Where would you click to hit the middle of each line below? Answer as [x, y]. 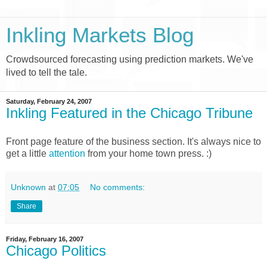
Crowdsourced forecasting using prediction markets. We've [130, 59]
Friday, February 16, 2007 [45, 239]
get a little [27, 153]
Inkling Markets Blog [100, 35]
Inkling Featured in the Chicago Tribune [129, 113]
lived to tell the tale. [46, 72]
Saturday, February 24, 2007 [49, 101]
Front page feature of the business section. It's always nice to [133, 141]
